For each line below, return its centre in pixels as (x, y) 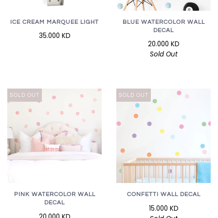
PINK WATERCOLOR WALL (54, 195)
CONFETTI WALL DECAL (163, 195)
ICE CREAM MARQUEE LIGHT (54, 22)
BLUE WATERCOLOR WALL (163, 22)
